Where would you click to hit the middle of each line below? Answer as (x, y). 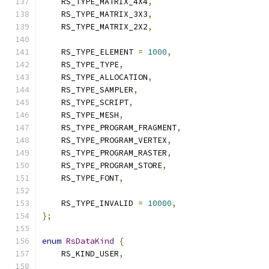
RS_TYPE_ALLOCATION (95, 77)
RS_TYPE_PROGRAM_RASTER (104, 153)
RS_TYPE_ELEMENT (90, 52)
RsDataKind (90, 241)
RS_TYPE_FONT (80, 178)
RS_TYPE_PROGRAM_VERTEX (104, 140)
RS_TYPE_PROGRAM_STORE (102, 165)
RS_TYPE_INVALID (90, 203)
